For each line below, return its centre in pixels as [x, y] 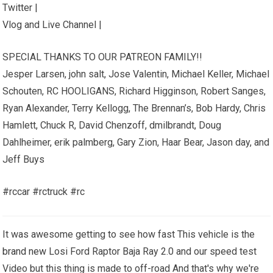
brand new [25, 251]
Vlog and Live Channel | [52, 25]
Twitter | [20, 8]
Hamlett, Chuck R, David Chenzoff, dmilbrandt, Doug [112, 125]
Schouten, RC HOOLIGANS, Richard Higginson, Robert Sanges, [134, 91]
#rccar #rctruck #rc [44, 192]
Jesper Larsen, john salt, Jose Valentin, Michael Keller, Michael [136, 74]
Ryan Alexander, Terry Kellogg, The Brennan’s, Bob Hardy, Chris [134, 108]
